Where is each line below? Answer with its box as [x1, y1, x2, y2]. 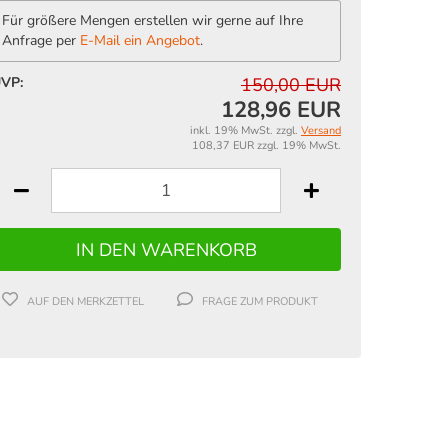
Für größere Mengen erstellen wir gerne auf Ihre [2, 11, 303, 30]
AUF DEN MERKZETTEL [26, 294, 144, 310]
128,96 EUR [221, 95, 341, 125]
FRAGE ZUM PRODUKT [201, 294, 318, 310]
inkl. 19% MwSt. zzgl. [190, 123, 301, 138]
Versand [301, 123, 341, 138]
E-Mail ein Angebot [80, 31, 200, 50]
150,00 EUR [241, 73, 341, 97]
